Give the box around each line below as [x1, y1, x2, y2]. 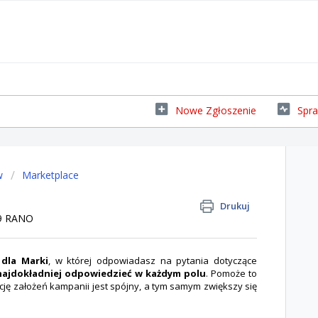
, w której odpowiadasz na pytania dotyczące [48, 253, 258, 267]
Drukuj [220, 199, 251, 212]
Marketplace [22, 168, 79, 182]
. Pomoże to [205, 266, 258, 280]
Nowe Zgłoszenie [175, 103, 256, 117]
